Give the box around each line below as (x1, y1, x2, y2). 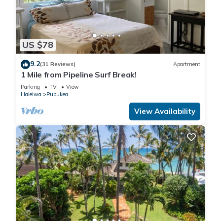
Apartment (173, 61, 200, 68)
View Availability (134, 106, 195, 116)
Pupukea (46, 90, 68, 98)
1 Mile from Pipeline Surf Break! (21, 69, 137, 79)
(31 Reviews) (40, 61, 75, 68)
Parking (21, 83, 40, 90)
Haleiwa (21, 90, 41, 98)
